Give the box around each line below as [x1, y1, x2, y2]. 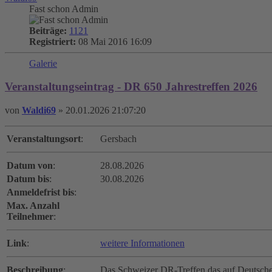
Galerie [29, 58, 57, 69]
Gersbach [100, 134, 137, 144]
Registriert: [29, 36, 76, 47]
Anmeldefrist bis [7, 187, 74, 198]
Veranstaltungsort [7, 134, 81, 144]
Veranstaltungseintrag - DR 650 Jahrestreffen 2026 [5, 80, 257, 93]
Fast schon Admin [29, 3, 98, 14]
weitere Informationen [100, 238, 185, 249]
